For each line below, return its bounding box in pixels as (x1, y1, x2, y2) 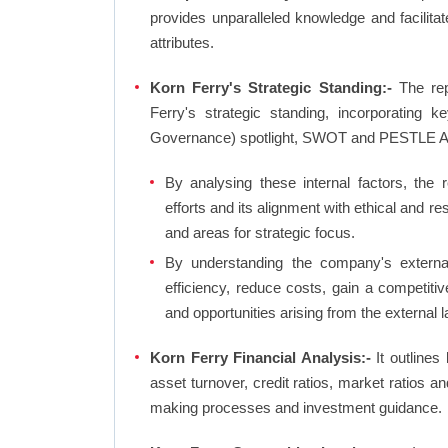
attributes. (150, 34, 214, 51)
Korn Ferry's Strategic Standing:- (150, 79, 392, 96)
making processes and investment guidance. (150, 399, 442, 416)
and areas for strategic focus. (165, 224, 355, 241)
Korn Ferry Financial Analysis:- (150, 349, 371, 366)
